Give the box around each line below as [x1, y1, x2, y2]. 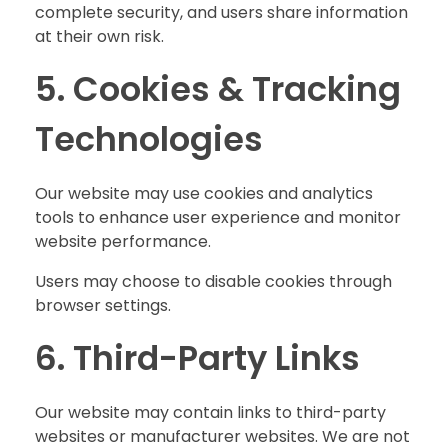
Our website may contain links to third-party [35, 400, 386, 424]
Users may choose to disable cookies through [35, 269, 392, 293]
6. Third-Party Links [35, 334, 360, 382]
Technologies [35, 116, 263, 164]
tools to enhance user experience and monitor [35, 205, 401, 229]
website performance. [35, 229, 211, 253]
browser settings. [35, 293, 171, 317]
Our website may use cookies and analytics [35, 181, 373, 205]
